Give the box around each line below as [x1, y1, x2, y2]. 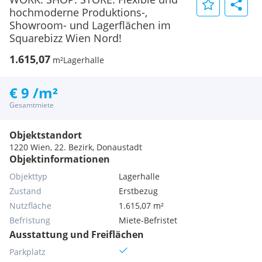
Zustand [9, 185, 42, 196]
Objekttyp [9, 171, 47, 182]
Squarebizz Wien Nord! [9, 31, 122, 45]
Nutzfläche [9, 200, 51, 211]
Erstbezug [119, 185, 158, 196]
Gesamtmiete [9, 100, 54, 110]
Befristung [9, 215, 50, 226]
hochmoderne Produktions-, [9, 5, 147, 19]
